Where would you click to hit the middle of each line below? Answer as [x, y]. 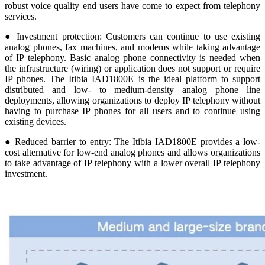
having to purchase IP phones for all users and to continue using [132, 111]
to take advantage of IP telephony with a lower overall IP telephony [132, 163]
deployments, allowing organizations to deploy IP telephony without [132, 100]
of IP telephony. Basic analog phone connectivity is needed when [132, 57]
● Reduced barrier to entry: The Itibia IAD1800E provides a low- [132, 141]
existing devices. [37, 121]
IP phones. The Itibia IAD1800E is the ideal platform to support [132, 79]
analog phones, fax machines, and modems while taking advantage [132, 47]
